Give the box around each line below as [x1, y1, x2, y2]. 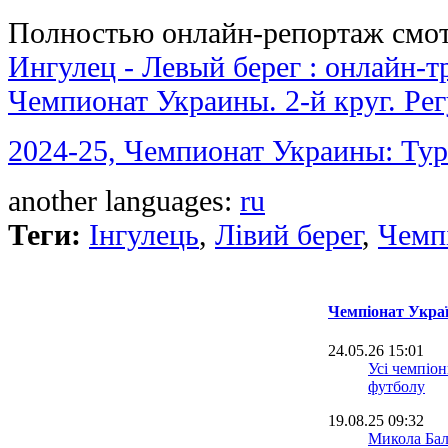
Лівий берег [215, 217, 362, 251]
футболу [368, 378, 425, 396]
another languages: [8, 183, 240, 217]
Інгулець [89, 217, 199, 251]
